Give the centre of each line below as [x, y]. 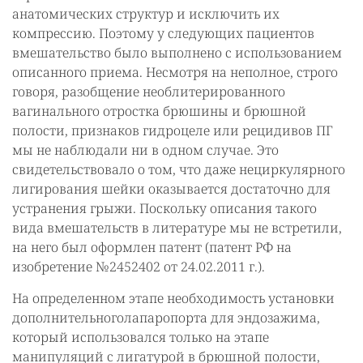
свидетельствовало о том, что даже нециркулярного [179, 169]
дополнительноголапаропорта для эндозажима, [166, 317]
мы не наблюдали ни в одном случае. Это [145, 149]
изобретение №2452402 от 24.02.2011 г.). [139, 266]
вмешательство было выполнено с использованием [177, 52]
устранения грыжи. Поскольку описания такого [164, 208]
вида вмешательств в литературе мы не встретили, [177, 227]
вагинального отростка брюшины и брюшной [159, 111]
